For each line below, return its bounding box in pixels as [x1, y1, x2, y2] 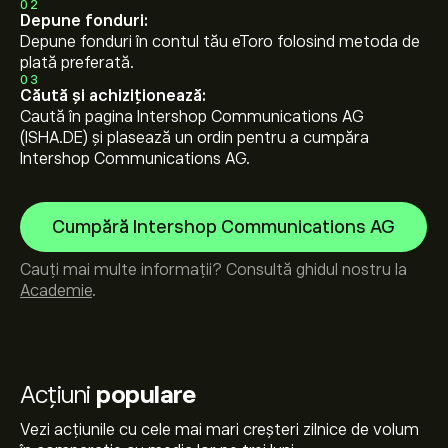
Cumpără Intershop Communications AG [52, 217, 395, 237]
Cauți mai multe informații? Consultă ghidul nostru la [20, 261, 407, 279]
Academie [20, 282, 92, 300]
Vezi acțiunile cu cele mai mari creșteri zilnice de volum [20, 421, 419, 439]
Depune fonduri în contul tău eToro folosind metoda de [20, 33, 420, 51]
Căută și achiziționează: [20, 87, 206, 105]
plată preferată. [20, 54, 134, 72]
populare [96, 381, 195, 408]
